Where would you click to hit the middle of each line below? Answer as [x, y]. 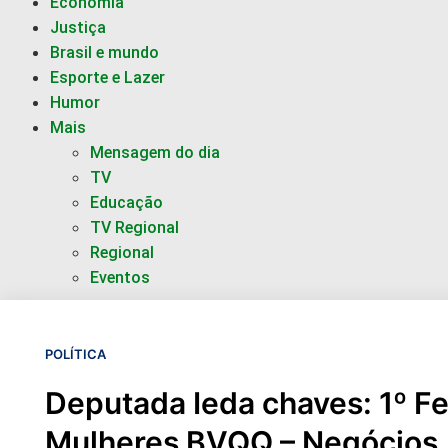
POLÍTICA [75, 354]
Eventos [120, 277]
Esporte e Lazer [107, 77]
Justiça [78, 27]
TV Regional [134, 227]
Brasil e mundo [104, 52]
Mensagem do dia [155, 152]
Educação [126, 202]
